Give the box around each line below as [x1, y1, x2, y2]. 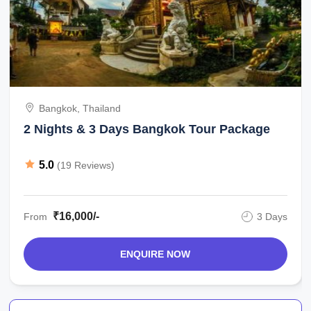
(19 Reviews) [57, 159, 115, 171]
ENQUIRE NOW [120, 249, 191, 260]
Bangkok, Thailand [39, 103, 121, 114]
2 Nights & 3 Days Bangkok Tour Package [24, 122, 271, 136]
